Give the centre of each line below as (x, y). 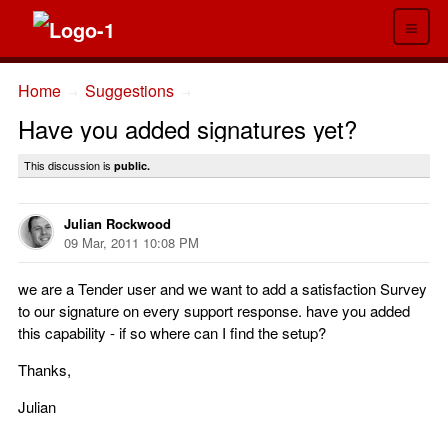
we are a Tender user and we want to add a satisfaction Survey (222, 288)
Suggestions (129, 90)
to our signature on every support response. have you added (214, 310)
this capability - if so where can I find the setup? (172, 332)
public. (132, 165)
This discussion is (69, 164)
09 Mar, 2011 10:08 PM (131, 242)
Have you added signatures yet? (187, 128)
